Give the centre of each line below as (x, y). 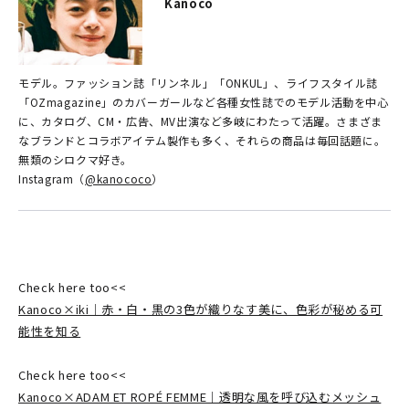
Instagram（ (52, 179)
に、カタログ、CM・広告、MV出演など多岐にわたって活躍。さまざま (200, 121)
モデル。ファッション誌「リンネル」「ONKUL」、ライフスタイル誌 (198, 83)
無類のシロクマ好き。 (75, 160)
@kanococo (119, 179)
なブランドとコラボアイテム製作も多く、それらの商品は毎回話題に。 (202, 141)
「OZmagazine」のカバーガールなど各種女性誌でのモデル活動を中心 (204, 102)
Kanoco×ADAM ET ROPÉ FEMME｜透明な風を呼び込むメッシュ (200, 397)
